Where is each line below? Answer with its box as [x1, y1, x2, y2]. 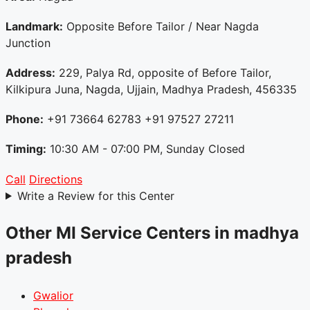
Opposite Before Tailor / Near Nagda [63, 19, 259, 33]
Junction [6, 35, 51, 50]
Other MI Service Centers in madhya [6, 222, 299, 243]
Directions [29, 172, 82, 186]
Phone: [6, 112, 44, 127]
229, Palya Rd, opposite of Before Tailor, [55, 66, 271, 80]
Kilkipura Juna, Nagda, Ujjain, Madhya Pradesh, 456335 [6, 82, 297, 97]
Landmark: [6, 19, 63, 33]
